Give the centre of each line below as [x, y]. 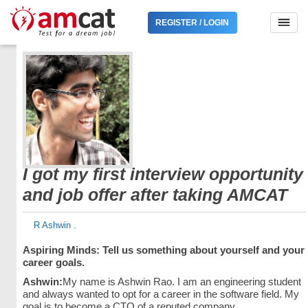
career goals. [53, 262]
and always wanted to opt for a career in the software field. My [161, 294]
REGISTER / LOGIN [192, 22]
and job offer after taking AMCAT [155, 195]
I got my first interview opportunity [163, 174]
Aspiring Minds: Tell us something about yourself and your [163, 250]
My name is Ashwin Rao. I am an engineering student [181, 282]
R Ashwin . [49, 225]
